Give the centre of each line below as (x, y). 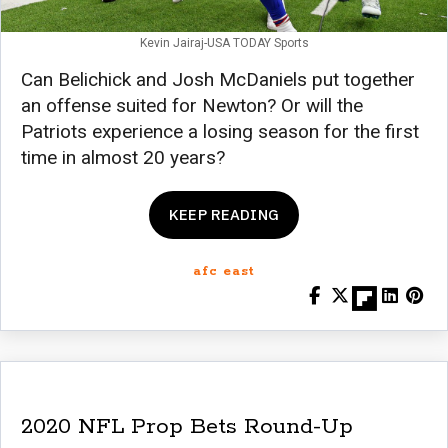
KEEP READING (224, 214)
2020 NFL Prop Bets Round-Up (187, 426)
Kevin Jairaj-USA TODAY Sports (224, 42)
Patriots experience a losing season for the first (220, 131)
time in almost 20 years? (123, 157)
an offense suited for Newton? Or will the (192, 105)
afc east (224, 271)
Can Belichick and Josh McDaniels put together (218, 79)
